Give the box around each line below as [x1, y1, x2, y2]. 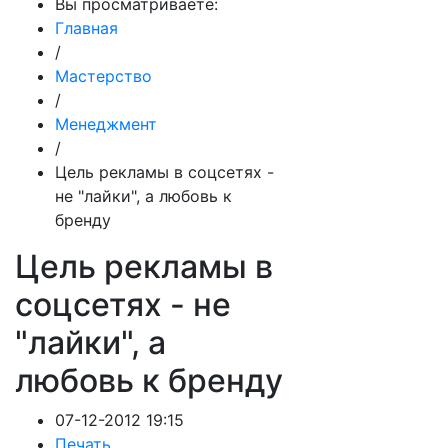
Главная [55, 18, 118, 38]
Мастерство [55, 66, 152, 86]
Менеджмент [55, 114, 157, 134]
